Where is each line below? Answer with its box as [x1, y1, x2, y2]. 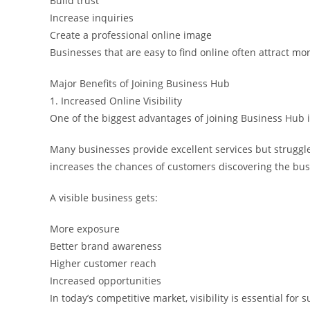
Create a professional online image [50, 28, 212, 42]
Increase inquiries [50, 10, 134, 24]
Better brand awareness [50, 239, 162, 253]
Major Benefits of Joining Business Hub [50, 76, 230, 90]
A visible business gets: [50, 190, 158, 204]
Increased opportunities [50, 273, 161, 287]
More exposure [50, 221, 120, 235]
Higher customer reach [50, 256, 156, 270]
